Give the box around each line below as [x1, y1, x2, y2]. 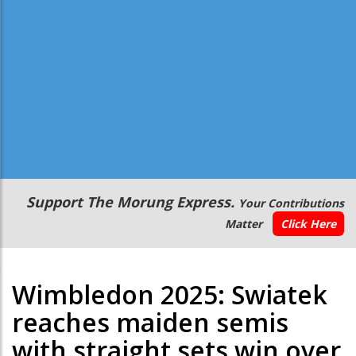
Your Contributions [238, 195, 344, 211]
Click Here [281, 216, 336, 232]
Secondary [12, 185, 97, 210]
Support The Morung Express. [26, 192, 238, 212]
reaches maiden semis [12, 305, 288, 340]
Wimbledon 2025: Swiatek [12, 277, 327, 312]
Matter [225, 216, 265, 232]
